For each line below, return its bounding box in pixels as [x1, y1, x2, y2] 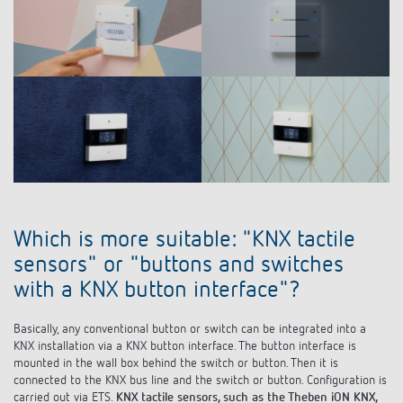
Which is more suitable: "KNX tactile [13, 211, 355, 236]
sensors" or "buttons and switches [13, 237, 344, 261]
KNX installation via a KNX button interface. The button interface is [13, 323, 356, 336]
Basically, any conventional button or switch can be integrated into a [13, 306, 366, 319]
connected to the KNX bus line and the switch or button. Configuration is [13, 357, 387, 371]
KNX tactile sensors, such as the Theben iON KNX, [116, 374, 377, 388]
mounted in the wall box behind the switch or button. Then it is [13, 340, 338, 354]
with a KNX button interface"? [13, 262, 300, 286]
